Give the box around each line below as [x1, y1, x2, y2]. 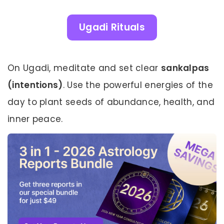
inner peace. [7, 112, 63, 125]
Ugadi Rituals [79, 20, 145, 34]
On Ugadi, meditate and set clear [7, 61, 161, 74]
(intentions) [7, 78, 63, 91]
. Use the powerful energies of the [62, 78, 213, 91]
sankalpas [160, 61, 209, 74]
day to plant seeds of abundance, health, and [7, 95, 215, 108]
